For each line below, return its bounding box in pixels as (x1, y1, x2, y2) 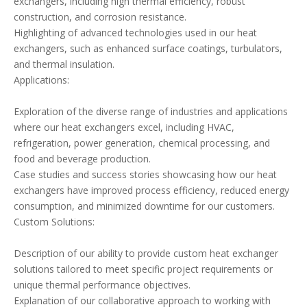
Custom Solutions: (14, 215, 95, 228)
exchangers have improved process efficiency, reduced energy (14, 184, 289, 197)
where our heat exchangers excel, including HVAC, (14, 121, 234, 134)
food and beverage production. (14, 152, 151, 165)
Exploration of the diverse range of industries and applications (14, 105, 288, 118)
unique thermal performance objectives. (14, 278, 191, 291)
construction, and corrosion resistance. (14, 10, 186, 23)
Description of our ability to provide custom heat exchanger (14, 247, 278, 260)
